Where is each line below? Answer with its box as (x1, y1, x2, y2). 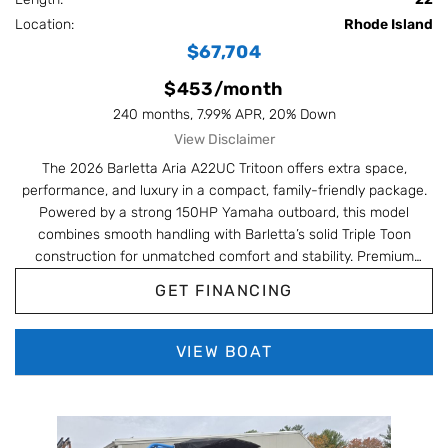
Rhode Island (344, 16, 433, 34)
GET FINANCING (155, 281, 293, 301)
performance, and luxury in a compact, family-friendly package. (21, 182, 427, 200)
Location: (15, 16, 82, 34)
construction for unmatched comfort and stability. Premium (34, 248, 414, 266)
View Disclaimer (173, 131, 275, 149)
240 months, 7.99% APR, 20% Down (112, 106, 336, 124)
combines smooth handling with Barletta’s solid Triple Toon (37, 226, 411, 244)
